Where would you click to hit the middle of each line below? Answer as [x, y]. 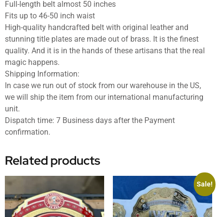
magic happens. [32, 62]
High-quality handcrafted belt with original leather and [97, 27]
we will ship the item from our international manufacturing [104, 97]
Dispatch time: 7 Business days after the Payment [90, 120]
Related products [53, 160]
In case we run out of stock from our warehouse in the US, [103, 85]
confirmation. [28, 132]
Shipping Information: [42, 74]
